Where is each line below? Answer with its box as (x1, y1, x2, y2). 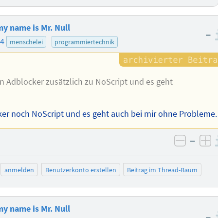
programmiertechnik (54, 37, 115, 46)
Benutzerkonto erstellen (45, 165, 116, 174)
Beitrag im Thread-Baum (127, 165, 198, 174)
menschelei (9, 37, 43, 46)
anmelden (4, 165, 35, 174)
